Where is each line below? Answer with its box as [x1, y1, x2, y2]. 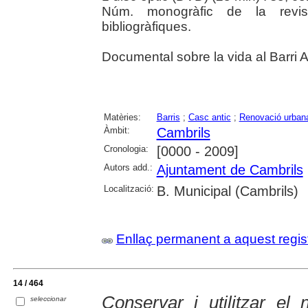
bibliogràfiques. [101, 19, 191, 34]
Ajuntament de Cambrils [156, 162, 303, 178]
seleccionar [30, 295, 67, 303]
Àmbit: [103, 125, 130, 136]
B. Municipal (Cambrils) [156, 184, 298, 199]
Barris [156, 112, 180, 123]
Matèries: [103, 112, 141, 123]
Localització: [103, 184, 154, 195]
